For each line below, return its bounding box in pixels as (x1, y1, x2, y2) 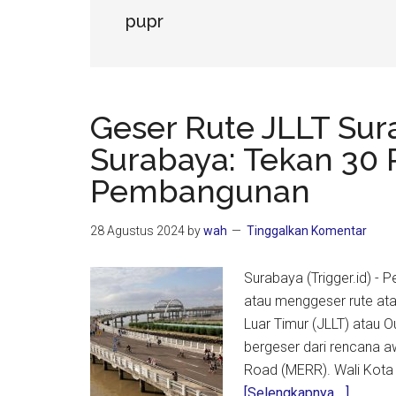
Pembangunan (90, 172, 310, 209)
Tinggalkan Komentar (247, 224, 367, 238)
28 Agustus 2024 (90, 224, 185, 238)
